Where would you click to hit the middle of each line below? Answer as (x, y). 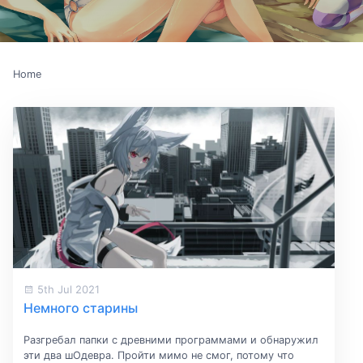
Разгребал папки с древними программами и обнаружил (171, 340)
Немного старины (80, 307)
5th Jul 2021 (66, 290)
